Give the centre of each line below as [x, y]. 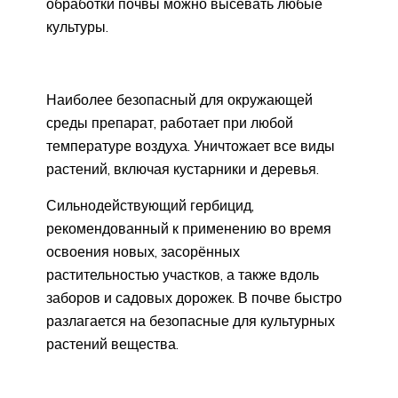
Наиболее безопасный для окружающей [179, 100]
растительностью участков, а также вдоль [183, 275]
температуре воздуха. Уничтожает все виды [191, 146]
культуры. [77, 27]
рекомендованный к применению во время [189, 229]
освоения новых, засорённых [143, 252]
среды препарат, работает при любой [170, 123]
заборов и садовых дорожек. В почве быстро [194, 298]
